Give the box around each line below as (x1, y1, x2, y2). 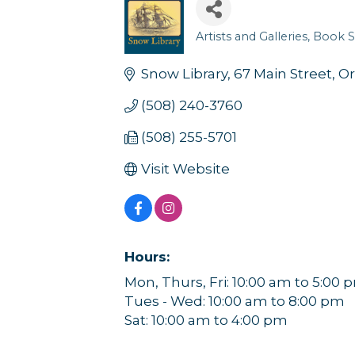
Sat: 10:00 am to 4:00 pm (124, 311, 288, 328)
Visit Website (141, 160, 231, 177)
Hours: (124, 248, 170, 265)
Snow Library (141, 65, 228, 82)
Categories (195, 38, 277, 61)
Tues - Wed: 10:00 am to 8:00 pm (124, 292, 345, 309)
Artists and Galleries (196, 29, 307, 44)
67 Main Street (234, 65, 333, 82)
